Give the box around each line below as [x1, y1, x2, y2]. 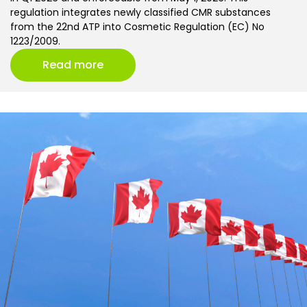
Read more [42, 57, 103, 73]
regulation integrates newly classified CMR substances [10, 5, 271, 20]
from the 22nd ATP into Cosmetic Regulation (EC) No [10, 20, 265, 34]
